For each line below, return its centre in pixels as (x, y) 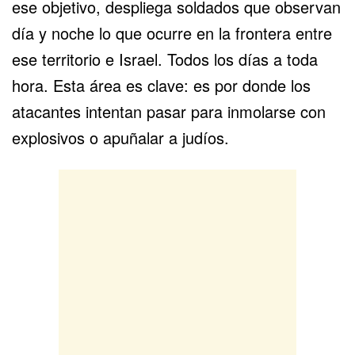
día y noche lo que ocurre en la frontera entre (172, 32)
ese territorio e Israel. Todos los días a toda (165, 59)
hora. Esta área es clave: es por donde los (161, 85)
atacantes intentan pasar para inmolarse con (169, 111)
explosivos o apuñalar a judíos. (120, 137)
